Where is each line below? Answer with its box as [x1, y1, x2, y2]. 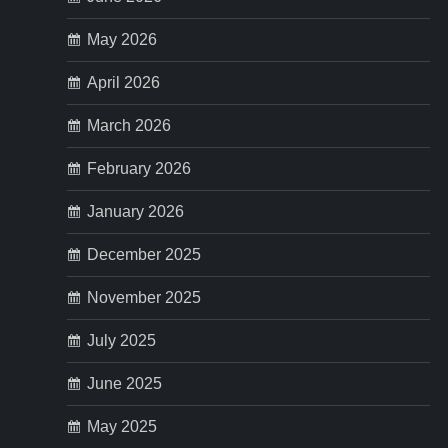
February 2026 [87, 160, 192, 177]
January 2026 [87, 203, 185, 220]
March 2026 [87, 117, 172, 134]
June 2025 [87, 375, 163, 392]
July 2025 [87, 332, 157, 349]
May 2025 [87, 418, 158, 435]
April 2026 [87, 74, 161, 91]
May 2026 [87, 31, 158, 48]
